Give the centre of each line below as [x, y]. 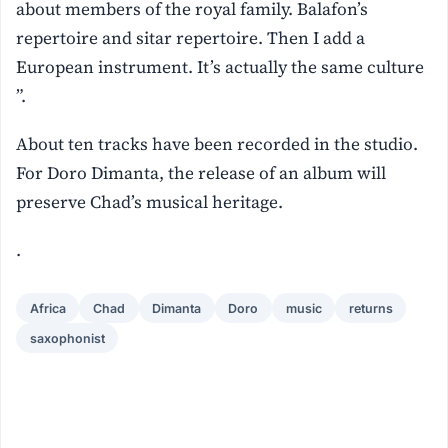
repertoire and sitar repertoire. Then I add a [191, 38]
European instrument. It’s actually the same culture [220, 67]
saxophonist [67, 338]
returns [370, 308]
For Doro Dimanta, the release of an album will [201, 173]
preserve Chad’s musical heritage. [150, 202]
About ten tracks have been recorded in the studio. [217, 144]
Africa [47, 308]
